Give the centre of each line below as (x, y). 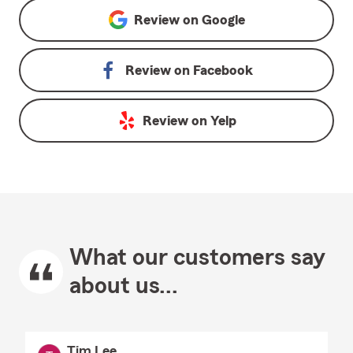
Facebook (223, 70)
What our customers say (197, 258)
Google (223, 20)
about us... (124, 286)
